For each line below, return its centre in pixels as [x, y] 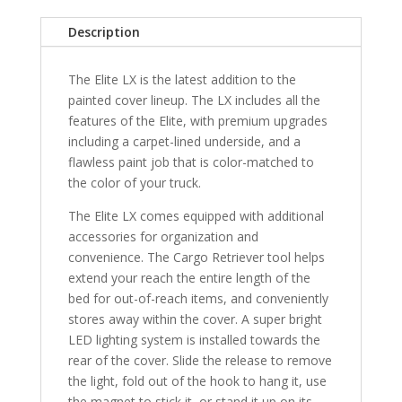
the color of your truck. [134, 182]
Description [104, 31]
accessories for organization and [163, 236]
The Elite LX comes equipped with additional [196, 215]
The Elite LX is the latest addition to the [182, 79]
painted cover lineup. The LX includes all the [194, 100]
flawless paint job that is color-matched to [191, 162]
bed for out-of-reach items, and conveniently [198, 298]
